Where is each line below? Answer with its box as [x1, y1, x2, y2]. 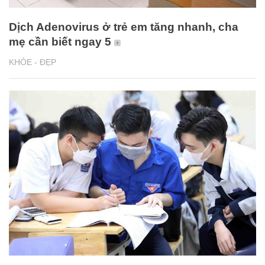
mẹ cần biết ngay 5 [9, 35, 111, 49]
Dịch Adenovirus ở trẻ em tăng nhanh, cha [9, 21, 238, 34]
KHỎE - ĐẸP [9, 57, 56, 67]
